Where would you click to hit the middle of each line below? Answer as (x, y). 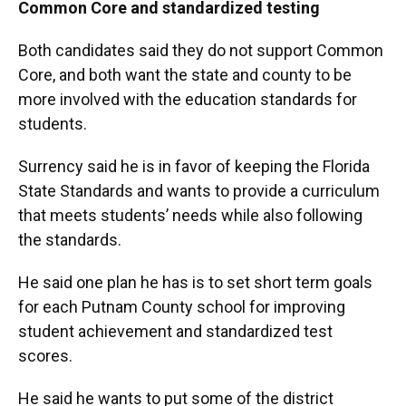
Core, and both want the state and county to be (185, 75)
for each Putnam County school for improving (182, 307)
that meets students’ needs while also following (190, 215)
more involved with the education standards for (188, 99)
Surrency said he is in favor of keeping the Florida (194, 166)
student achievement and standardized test (175, 331)
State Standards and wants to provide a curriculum (199, 191)
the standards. (70, 240)
